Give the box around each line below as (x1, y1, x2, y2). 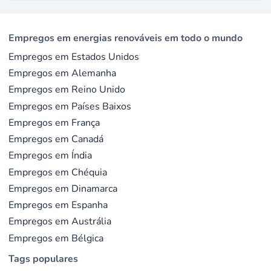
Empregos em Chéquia (8, 165, 108, 179)
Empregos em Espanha (8, 198, 108, 212)
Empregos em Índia (8, 149, 93, 163)
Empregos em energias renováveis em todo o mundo (8, 31, 243, 45)
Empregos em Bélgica (8, 231, 104, 245)
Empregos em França (8, 116, 100, 129)
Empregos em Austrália (8, 215, 112, 229)
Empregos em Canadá (8, 132, 104, 146)
